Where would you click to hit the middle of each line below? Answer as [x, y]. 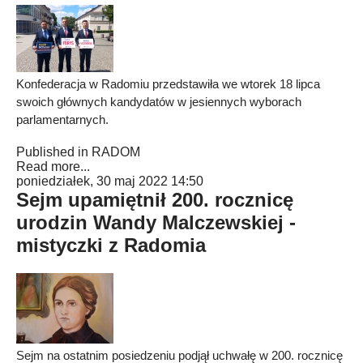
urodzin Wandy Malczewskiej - [156, 222]
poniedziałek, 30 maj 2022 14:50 [110, 181]
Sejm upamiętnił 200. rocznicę [155, 200]
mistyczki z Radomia [111, 245]
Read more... [53, 167]
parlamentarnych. [62, 120]
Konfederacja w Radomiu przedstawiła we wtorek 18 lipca [168, 84]
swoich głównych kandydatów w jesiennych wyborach [159, 102]
